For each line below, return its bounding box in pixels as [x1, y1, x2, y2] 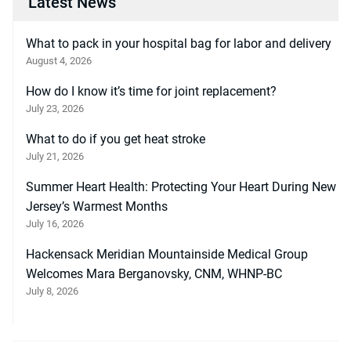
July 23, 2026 [26, 103, 84, 115]
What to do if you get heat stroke [26, 132, 205, 147]
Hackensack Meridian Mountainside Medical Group [26, 247, 308, 262]
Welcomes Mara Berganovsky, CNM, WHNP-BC [26, 266, 282, 282]
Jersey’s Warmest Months [26, 199, 168, 215]
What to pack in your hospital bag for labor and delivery [26, 36, 331, 52]
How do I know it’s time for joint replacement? [26, 84, 277, 100]
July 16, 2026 [26, 218, 84, 230]
